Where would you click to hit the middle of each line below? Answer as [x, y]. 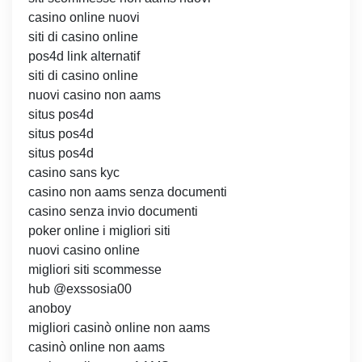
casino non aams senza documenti [128, 192]
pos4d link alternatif [84, 57]
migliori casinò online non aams [119, 328]
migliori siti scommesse [95, 270]
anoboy [50, 309]
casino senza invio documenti [113, 212]
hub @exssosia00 [80, 289]
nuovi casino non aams [95, 95]
